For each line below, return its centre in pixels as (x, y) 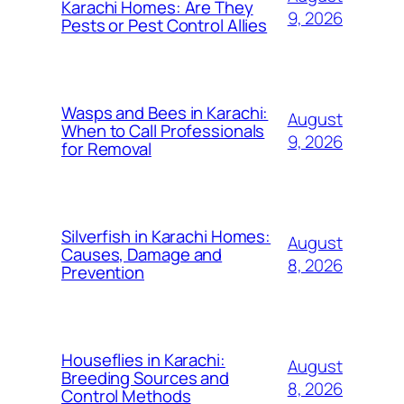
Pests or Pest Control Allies (165, 25)
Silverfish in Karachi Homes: (166, 236)
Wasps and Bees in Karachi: (165, 112)
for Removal (106, 148)
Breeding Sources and (145, 377)
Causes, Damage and (142, 254)
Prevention (103, 272)
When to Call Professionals (163, 130)
